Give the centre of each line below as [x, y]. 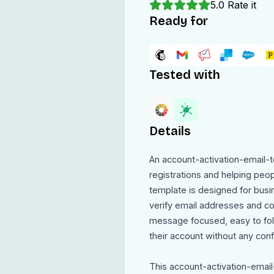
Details [170, 131]
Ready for [178, 21]
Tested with [184, 75]
